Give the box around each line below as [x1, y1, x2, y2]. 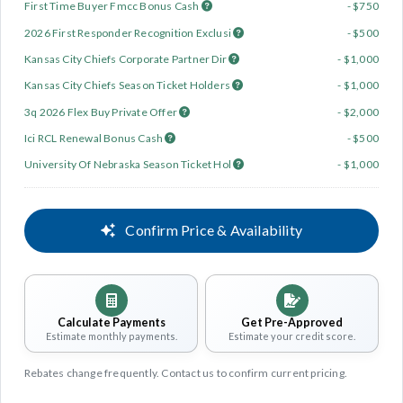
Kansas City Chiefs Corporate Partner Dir [24, 51, 229, 66]
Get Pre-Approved [241, 316, 343, 330]
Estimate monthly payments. [45, 330, 177, 343]
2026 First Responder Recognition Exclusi [24, 25, 234, 40]
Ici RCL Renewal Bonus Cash [24, 131, 166, 146]
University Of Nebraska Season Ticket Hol [24, 157, 234, 172]
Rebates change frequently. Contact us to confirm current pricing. [24, 365, 347, 380]
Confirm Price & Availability [122, 220, 302, 238]
